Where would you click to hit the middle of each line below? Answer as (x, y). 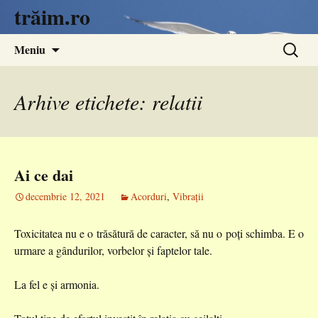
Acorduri (149, 196)
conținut (77, 76)
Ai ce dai (44, 175)
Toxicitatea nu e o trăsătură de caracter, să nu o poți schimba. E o (159, 233)
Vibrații (188, 196)
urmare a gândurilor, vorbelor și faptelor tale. (113, 250)
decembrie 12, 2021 (65, 196)
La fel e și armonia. (57, 284)
